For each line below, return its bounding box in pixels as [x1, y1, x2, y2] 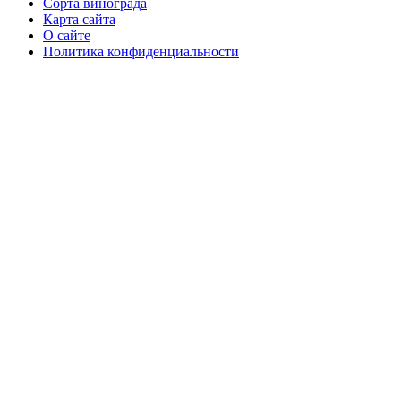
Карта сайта [43, 12, 115, 28]
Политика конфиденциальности [43, 44, 239, 60]
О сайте [43, 28, 90, 44]
